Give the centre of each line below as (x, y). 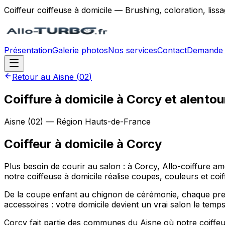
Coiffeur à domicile (59, 144)
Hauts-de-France (118, 121)
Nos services (133, 50)
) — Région (63, 121)
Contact (172, 50)
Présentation (28, 50)
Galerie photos (80, 50)
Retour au (32, 77)
